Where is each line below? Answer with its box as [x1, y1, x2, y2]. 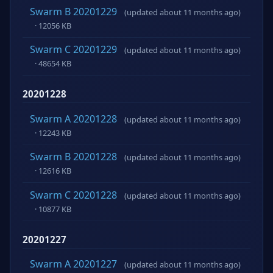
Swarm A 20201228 [30, 112, 117, 126]
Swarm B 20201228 [30, 150, 117, 164]
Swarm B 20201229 [30, 4, 117, 18]
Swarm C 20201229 [30, 43, 117, 57]
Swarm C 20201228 [30, 188, 117, 202]
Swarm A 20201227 [30, 257, 117, 271]
